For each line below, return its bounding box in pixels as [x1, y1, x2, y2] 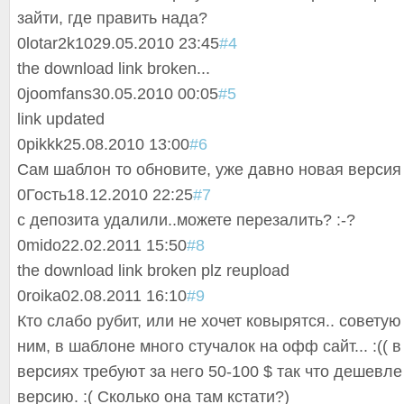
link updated [17, 110, 105, 128]
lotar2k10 [26, 34, 93, 52]
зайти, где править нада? [17, 9, 207, 27]
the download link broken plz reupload [17, 262, 289, 280]
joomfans [26, 85, 92, 103]
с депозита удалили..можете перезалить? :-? [17, 211, 355, 229]
